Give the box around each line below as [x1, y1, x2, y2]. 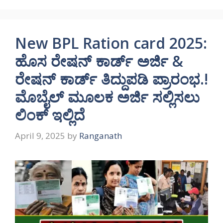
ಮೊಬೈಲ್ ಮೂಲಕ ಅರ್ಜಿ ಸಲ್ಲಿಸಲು [15, 87, 200, 108]
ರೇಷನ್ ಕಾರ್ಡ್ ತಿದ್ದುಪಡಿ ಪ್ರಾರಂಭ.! [15, 69, 208, 90]
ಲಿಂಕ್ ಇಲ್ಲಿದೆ [15, 105, 85, 125]
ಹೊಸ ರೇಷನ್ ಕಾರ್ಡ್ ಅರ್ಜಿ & [15, 51, 183, 72]
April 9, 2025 [15, 129, 65, 141]
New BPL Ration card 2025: [15, 33, 207, 54]
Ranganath [79, 129, 122, 141]
